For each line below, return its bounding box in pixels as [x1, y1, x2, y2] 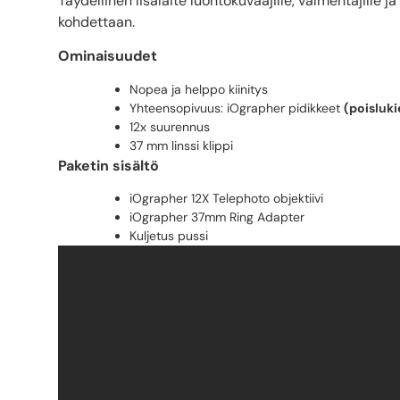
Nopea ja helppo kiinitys [129, 80, 268, 97]
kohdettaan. [58, 12, 135, 31]
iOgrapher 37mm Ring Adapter [129, 209, 304, 226]
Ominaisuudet [58, 46, 157, 66]
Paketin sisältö [58, 155, 159, 175]
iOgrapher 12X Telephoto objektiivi [129, 190, 323, 207]
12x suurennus [129, 118, 210, 135]
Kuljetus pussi [129, 228, 208, 245]
